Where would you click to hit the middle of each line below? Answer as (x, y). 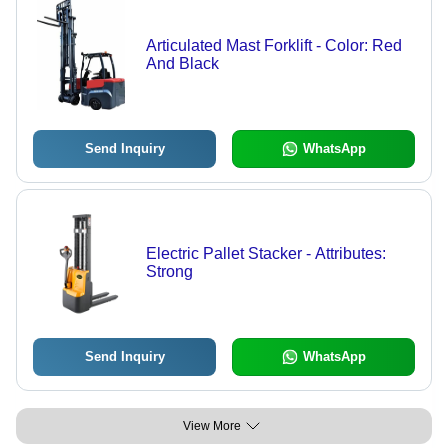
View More (212, 425)
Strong (169, 271)
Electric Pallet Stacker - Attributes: (265, 253)
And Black (182, 63)
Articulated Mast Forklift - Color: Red (273, 45)
